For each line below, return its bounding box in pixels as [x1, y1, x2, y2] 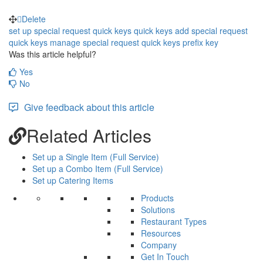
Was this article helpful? [9, 48, 96, 60]
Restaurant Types [141, 215, 207, 227]
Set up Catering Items [32, 174, 113, 186]
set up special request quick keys [9, 24, 131, 36]
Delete [22, 12, 46, 25]
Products [141, 191, 174, 204]
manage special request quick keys [50, 36, 180, 48]
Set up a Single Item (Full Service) [32, 150, 159, 163]
